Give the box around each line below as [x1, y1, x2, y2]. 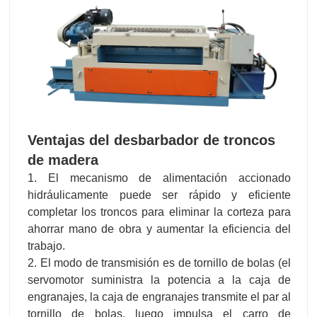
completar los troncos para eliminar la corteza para [28, 205, 291, 218]
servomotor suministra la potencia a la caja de [28, 273, 291, 286]
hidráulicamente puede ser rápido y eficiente [28, 188, 291, 201]
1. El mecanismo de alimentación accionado [28, 171, 291, 184]
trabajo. [28, 239, 65, 252]
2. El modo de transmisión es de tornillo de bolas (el [28, 256, 291, 269]
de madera [28, 151, 98, 168]
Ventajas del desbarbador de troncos [28, 132, 275, 148]
